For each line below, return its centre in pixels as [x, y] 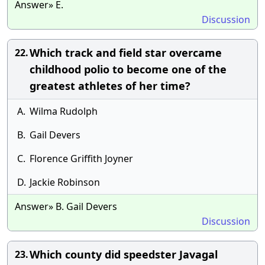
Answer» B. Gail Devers [66, 206]
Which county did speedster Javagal [124, 254]
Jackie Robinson [65, 182]
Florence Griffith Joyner [81, 159]
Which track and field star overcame [126, 53]
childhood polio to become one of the [128, 69]
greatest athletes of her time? [110, 86]
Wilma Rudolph [64, 111]
